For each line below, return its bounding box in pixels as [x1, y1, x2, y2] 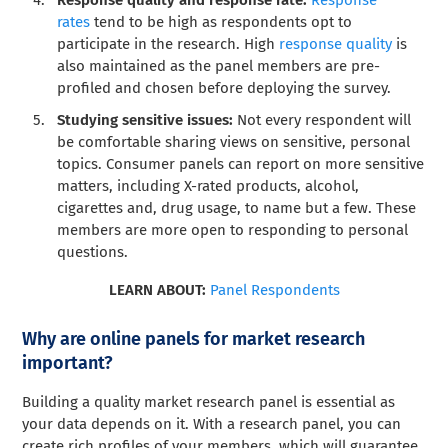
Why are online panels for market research [22, 328, 366, 351]
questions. [57, 243, 129, 262]
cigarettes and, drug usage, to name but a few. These [57, 199, 417, 218]
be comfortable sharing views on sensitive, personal [57, 133, 411, 152]
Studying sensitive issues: [57, 111, 234, 130]
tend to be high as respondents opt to [90, 13, 353, 32]
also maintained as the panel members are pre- [57, 57, 381, 76]
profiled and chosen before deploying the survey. [57, 79, 392, 98]
